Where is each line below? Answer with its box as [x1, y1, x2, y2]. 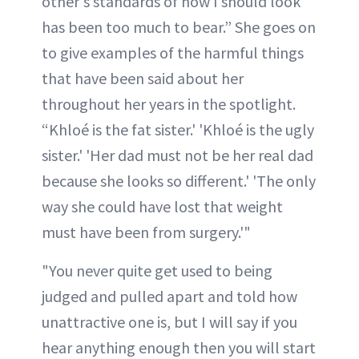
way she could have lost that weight [42, 196, 283, 217]
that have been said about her [42, 68, 244, 89]
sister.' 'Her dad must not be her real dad [42, 145, 313, 166]
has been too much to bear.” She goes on [42, 17, 316, 38]
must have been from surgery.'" [42, 222, 251, 243]
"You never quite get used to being [42, 260, 272, 281]
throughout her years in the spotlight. [42, 94, 296, 115]
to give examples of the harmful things [42, 42, 304, 63]
